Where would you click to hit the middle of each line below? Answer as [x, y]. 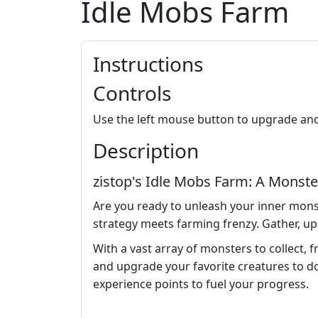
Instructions [148, 64]
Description [146, 151]
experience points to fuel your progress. [201, 284]
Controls [132, 93]
